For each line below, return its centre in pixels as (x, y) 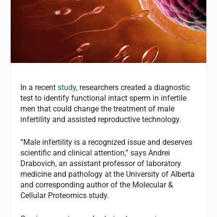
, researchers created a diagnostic (133, 87)
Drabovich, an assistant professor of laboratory (101, 164)
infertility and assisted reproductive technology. (101, 119)
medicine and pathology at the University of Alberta (108, 174)
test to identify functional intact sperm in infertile (104, 98)
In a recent (39, 87)
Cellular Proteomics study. (65, 196)
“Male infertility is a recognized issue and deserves (107, 142)
